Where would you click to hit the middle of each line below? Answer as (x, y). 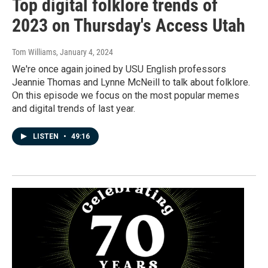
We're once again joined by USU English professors (119, 69)
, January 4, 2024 (85, 52)
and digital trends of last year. (74, 108)
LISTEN (47, 136)
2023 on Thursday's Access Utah (129, 25)
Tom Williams (34, 52)
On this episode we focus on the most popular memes (126, 95)
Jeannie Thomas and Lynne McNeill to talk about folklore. (131, 82)
